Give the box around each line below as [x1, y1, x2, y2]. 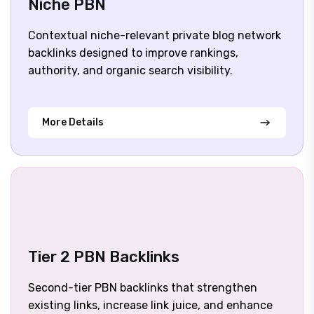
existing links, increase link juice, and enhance [28, 299, 273, 313]
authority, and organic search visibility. [28, 64, 233, 78]
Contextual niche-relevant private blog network [28, 29, 281, 43]
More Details [42, 116, 104, 129]
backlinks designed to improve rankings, [28, 46, 238, 60]
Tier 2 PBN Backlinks [28, 247, 179, 267]
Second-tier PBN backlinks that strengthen [28, 281, 257, 295]
